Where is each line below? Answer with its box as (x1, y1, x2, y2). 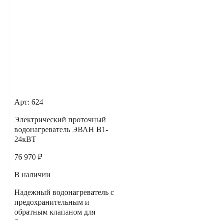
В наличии (14, 170, 51, 179)
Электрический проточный (14, 115, 106, 124)
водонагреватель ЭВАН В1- (14, 125, 108, 134)
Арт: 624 (14, 98, 43, 107)
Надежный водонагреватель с (14, 188, 114, 197)
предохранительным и (14, 198, 89, 207)
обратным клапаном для (14, 208, 95, 217)
